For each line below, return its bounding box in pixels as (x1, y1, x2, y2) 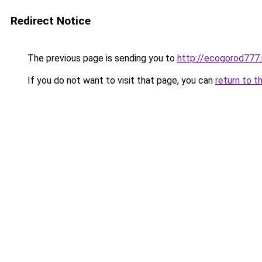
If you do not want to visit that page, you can (25, 75, 215, 86)
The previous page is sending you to (25, 53, 177, 64)
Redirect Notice (11, 14, 91, 27)
